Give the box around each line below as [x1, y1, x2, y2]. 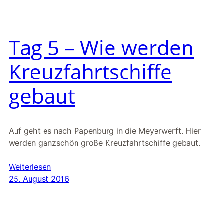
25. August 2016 [9, 174, 69, 184]
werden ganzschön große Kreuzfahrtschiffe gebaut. [9, 138, 200, 148]
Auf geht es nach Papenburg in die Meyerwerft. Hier [9, 126, 201, 136]
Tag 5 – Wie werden [9, 33, 194, 62]
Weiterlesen [9, 162, 51, 172]
